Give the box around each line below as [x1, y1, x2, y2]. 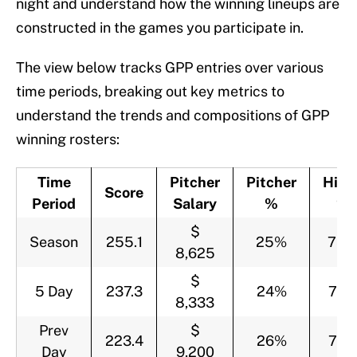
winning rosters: [16, 131, 120, 148]
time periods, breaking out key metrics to [16, 83, 284, 100]
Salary [173, 195, 217, 213]
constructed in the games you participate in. [16, 19, 304, 37]
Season [29, 233, 78, 251]
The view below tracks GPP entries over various [16, 59, 324, 76]
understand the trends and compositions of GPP [16, 107, 329, 124]
